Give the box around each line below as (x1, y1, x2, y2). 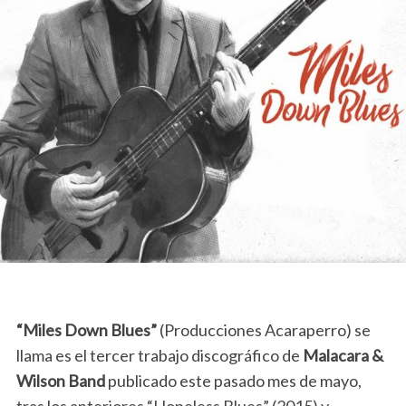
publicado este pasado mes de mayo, (104, 371, 362, 391)
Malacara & (302, 345, 383, 365)
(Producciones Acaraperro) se (156, 320, 371, 340)
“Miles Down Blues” (15, 320, 157, 340)
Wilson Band (15, 371, 105, 391)
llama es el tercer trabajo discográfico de (15, 345, 303, 365)
